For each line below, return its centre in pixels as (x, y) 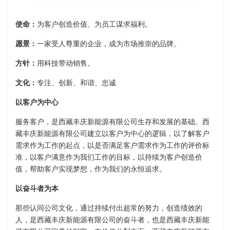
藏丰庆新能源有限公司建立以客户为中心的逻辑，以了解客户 (112, 134)
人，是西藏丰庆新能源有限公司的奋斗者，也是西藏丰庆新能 (112, 220)
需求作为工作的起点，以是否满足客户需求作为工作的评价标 (112, 146)
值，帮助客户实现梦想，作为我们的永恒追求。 (91, 169)
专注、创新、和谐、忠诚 (76, 83)
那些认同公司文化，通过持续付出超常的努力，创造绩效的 (109, 208)
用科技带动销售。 (66, 64)
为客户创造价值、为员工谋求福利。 (94, 25)
